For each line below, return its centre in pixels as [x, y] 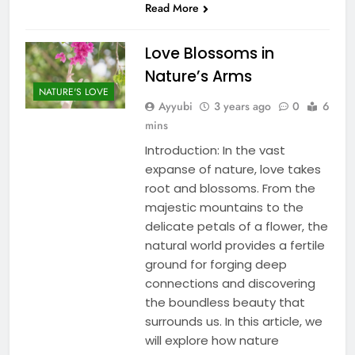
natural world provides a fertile [235, 245]
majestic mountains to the [224, 207]
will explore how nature [212, 340]
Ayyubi [175, 106]
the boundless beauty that [225, 302]
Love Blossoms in [209, 53]
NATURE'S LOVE [74, 92]
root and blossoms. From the [230, 188]
